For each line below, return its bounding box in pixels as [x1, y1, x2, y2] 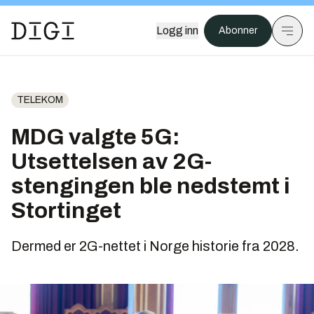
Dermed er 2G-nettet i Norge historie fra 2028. [11, 238, 299, 254]
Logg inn [156, 25, 198, 36]
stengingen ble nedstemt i [11, 174, 290, 198]
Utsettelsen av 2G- [11, 149, 212, 174]
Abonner [219, 25, 257, 36]
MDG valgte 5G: [11, 125, 180, 149]
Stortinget [11, 198, 121, 223]
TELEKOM [17, 95, 63, 105]
